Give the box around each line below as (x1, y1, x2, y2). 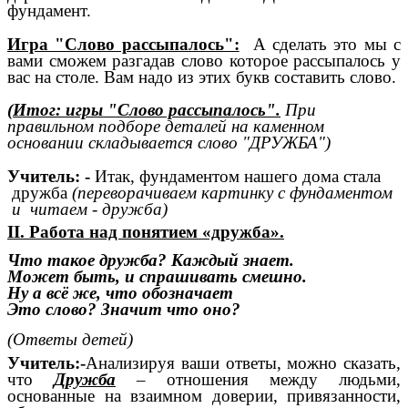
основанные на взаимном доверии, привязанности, (7, 385, 401, 405)
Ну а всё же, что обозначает (7, 282, 233, 302)
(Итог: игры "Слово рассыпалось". (7, 100, 280, 120)
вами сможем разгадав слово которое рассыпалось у (7, 50, 401, 70)
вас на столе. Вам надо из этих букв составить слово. (7, 66, 396, 87)
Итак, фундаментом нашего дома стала (95, 167, 381, 186)
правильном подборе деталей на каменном (7, 117, 324, 137)
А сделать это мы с (239, 34, 401, 54)
